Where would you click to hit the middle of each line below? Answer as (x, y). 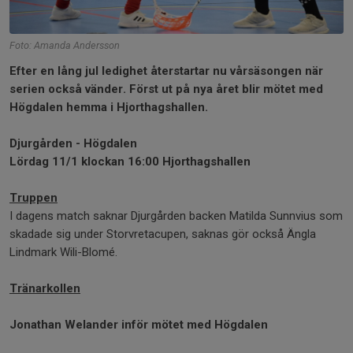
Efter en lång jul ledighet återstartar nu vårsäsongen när (166, 71)
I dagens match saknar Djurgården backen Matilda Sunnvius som (176, 216)
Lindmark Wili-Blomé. (63, 253)
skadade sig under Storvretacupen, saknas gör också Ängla (163, 234)
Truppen (33, 198)
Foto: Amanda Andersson (65, 46)
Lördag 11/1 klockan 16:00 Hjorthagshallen (132, 162)
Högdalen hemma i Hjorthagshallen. (109, 108)
